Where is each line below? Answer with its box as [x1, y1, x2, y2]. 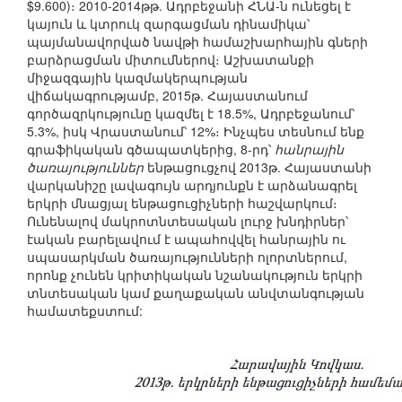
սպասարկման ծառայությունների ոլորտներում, [27, 248, 347, 267]
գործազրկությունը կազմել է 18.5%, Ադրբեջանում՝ [27, 104, 354, 123]
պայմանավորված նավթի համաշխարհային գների [27, 32, 368, 51]
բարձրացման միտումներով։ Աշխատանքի [27, 50, 314, 69]
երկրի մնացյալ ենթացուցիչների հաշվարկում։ [27, 194, 337, 213]
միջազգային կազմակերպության [27, 68, 248, 87]
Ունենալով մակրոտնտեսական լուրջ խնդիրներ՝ [27, 212, 348, 231]
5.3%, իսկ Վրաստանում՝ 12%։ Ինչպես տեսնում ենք [27, 122, 364, 141]
